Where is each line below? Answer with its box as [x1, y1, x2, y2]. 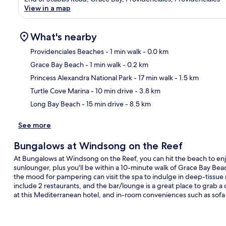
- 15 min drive [80, 99, 124, 108]
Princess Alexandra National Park [30, 73, 132, 82]
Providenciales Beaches [30, 46, 104, 56]
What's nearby [30, 30, 97, 43]
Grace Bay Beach [30, 60, 84, 69]
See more [18, 120, 51, 130]
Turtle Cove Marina [30, 86, 89, 95]
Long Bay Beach [30, 99, 80, 108]
